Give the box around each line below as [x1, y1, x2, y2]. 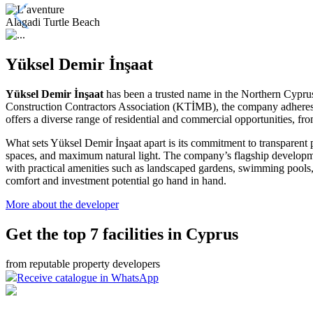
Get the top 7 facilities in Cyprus [6, 224, 238, 243]
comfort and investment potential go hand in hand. [6, 174, 226, 187]
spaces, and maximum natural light [6, 149, 158, 161]
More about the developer [6, 198, 119, 210]
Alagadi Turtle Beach [6, 15, 100, 28]
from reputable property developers [6, 257, 160, 270]
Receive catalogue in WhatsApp [17, 271, 159, 284]
